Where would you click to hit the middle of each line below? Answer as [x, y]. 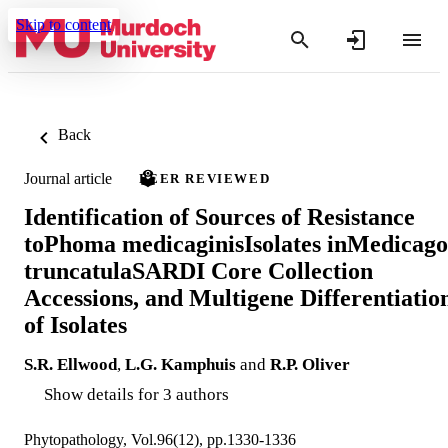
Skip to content [63, 24]
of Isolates [75, 324]
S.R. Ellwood [70, 364]
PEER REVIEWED [205, 178]
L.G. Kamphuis [180, 364]
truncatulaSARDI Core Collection [198, 270]
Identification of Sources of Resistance [219, 216]
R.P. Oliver [310, 364]
